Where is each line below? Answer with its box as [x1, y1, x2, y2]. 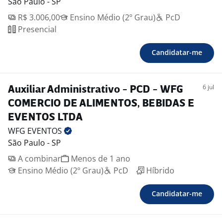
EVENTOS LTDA [8, 112, 83, 123]
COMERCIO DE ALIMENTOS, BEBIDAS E [8, 99, 194, 109]
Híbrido [144, 165, 174, 176]
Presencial [16, 24, 56, 35]
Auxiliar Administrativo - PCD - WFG [8, 85, 183, 95]
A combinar [16, 153, 61, 164]
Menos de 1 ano [69, 153, 130, 164]
